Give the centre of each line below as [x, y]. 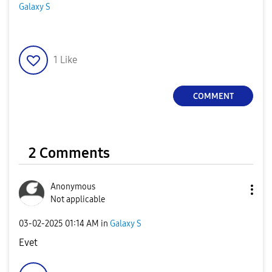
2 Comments [69, 153]
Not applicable [78, 199]
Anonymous [73, 187]
